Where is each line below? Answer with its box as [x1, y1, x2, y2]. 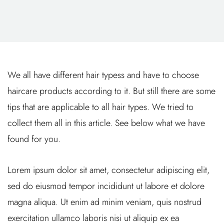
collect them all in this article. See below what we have [7, 116, 205, 129]
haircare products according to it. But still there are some [7, 84, 215, 97]
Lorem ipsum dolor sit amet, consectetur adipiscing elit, [7, 163, 209, 176]
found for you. [7, 132, 60, 145]
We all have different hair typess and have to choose [7, 68, 199, 81]
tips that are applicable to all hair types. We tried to [7, 100, 193, 113]
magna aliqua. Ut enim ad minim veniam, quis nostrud [7, 195, 201, 208]
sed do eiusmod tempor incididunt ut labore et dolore [7, 179, 204, 192]
